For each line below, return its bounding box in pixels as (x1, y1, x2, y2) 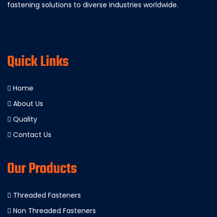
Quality (11, 114, 37, 124)
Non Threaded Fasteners (11, 206, 96, 216)
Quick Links (7, 51, 69, 73)
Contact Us (11, 130, 51, 139)
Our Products (7, 158, 77, 180)
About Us (11, 99, 43, 108)
